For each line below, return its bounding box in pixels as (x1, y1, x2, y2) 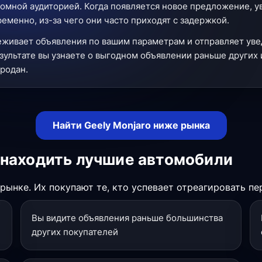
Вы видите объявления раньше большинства (32, 212, 223, 223)
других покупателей (32, 226, 119, 237)
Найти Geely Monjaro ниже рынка (52, 119, 210, 131)
